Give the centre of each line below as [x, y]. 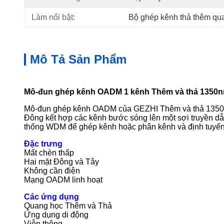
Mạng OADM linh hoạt [63, 180]
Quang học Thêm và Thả [68, 206]
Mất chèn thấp [49, 153]
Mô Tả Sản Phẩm [78, 59]
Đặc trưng [43, 144]
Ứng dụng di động [56, 215]
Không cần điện [52, 171]
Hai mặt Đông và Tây [61, 162]
